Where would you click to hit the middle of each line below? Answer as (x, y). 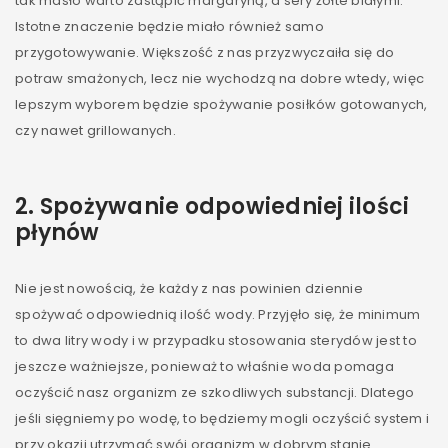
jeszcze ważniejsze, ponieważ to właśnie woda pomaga (204, 366)
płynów (57, 232)
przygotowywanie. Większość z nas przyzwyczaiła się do (205, 52)
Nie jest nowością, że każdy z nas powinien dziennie (189, 288)
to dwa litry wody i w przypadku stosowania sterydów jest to (216, 340)
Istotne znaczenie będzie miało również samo (169, 26)
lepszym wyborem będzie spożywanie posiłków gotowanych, (221, 104)
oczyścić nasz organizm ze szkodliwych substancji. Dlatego (215, 392)
